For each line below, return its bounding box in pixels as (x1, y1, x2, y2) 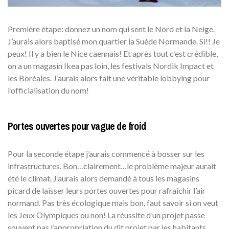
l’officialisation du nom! (8, 85, 89, 95)
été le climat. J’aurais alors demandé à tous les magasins (8, 173, 199, 183)
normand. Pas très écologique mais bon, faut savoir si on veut (8, 197, 218, 208)
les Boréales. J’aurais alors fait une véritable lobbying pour (8, 73, 210, 83)
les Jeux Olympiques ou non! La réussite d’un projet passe (8, 210, 205, 220)
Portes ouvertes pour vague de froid (8, 119, 146, 133)
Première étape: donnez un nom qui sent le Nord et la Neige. (8, 24, 215, 34)
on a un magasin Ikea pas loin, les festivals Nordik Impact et (8, 60, 214, 71)
